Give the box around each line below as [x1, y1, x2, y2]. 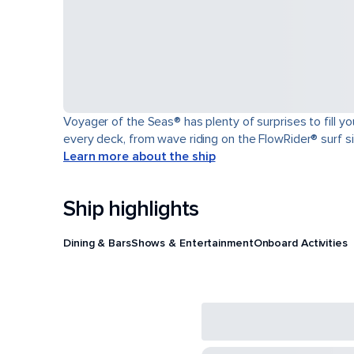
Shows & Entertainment [130, 235, 254, 250]
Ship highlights [63, 195, 198, 222]
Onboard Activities [253, 235, 348, 250]
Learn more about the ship [63, 149, 216, 164]
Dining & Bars [63, 235, 131, 250]
